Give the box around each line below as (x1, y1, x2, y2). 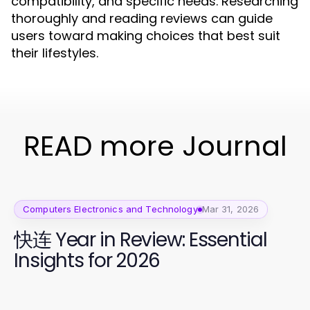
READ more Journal (23, 127, 287, 165)
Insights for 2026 (14, 247, 160, 274)
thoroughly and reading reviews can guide (11, 10, 273, 27)
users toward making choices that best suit (11, 27, 280, 44)
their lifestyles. (11, 44, 98, 62)
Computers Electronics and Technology (23, 203, 198, 215)
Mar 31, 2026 (201, 203, 259, 215)
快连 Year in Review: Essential (14, 226, 267, 253)
